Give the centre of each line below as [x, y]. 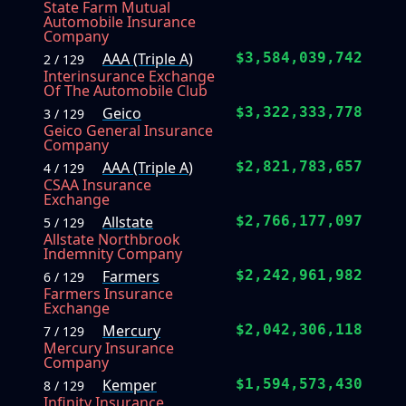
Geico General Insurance [128, 131]
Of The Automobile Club [126, 91]
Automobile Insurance [120, 22]
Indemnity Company [113, 254]
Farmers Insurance [108, 294]
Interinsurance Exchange [129, 77]
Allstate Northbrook [112, 240]
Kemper [130, 386]
